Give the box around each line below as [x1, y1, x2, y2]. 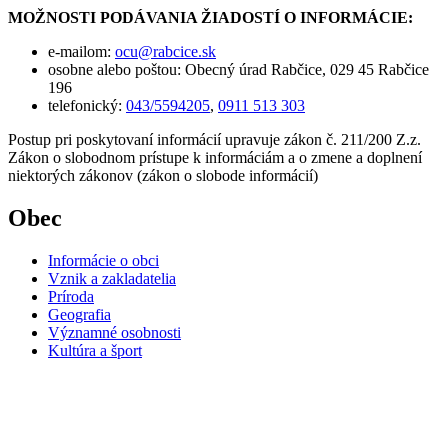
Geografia [48, 305, 111, 323]
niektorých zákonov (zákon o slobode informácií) [8, 166, 318, 184]
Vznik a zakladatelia [48, 269, 176, 287]
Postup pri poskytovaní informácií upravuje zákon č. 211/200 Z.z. [8, 130, 421, 148]
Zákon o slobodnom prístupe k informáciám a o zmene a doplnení [8, 148, 422, 166]
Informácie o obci [48, 251, 159, 269]
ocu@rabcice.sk [115, 42, 216, 60]
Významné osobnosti [48, 323, 181, 341]
